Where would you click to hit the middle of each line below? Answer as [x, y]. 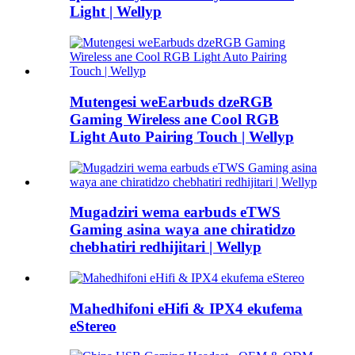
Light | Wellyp [116, 12]
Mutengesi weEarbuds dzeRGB [171, 101]
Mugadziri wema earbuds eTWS [175, 212]
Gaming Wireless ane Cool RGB [174, 119]
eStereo [93, 326]
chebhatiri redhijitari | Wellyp [166, 247]
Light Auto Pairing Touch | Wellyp [182, 136]
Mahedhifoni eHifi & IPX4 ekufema [186, 308]
